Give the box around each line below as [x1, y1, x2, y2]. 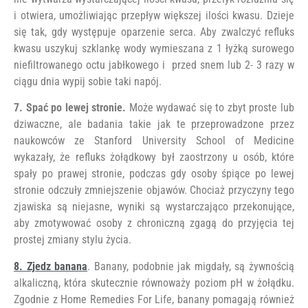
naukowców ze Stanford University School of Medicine [14, 134, 294, 148]
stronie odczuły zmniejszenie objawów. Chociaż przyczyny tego [14, 184, 294, 197]
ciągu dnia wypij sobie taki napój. [14, 74, 162, 88]
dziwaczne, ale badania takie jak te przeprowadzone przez [14, 118, 294, 131]
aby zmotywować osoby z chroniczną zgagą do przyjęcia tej [14, 217, 294, 230]
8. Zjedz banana [14, 259, 88, 273]
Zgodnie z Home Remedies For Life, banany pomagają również [14, 292, 294, 306]
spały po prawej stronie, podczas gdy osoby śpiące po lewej [14, 167, 294, 181]
